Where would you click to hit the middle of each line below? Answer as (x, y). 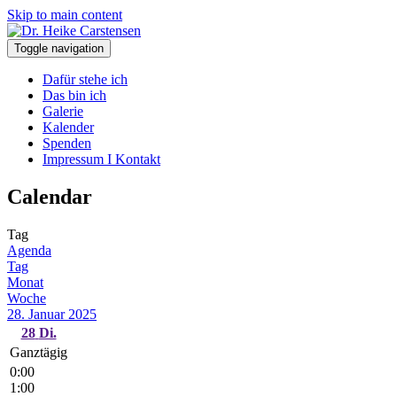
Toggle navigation (59, 48)
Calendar (50, 196)
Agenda (29, 250)
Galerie (63, 111)
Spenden (67, 143)
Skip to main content (65, 15)
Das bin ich (74, 95)
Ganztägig (39, 352)
